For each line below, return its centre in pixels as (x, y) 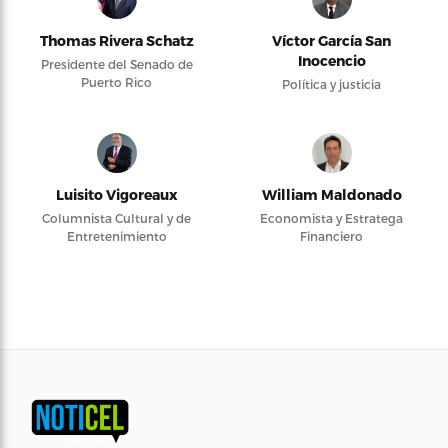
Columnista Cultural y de (116, 218)
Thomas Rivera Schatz (116, 40)
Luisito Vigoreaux (116, 194)
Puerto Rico (116, 82)
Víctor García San (331, 40)
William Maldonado (331, 194)
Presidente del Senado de (116, 64)
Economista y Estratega (331, 218)
